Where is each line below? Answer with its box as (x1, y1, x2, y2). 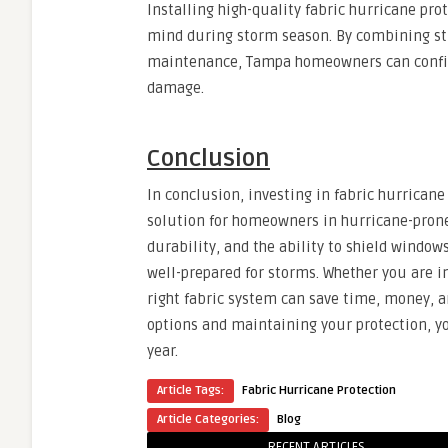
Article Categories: (157, 412, 259, 427)
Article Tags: (157, 383, 224, 398)
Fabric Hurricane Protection (242, 383, 396, 398)
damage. (147, 79, 204, 97)
